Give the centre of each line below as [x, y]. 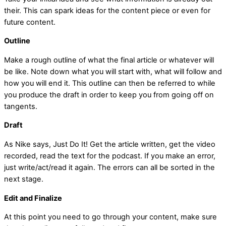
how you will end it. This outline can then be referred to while [110, 83]
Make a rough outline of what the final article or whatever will [109, 60]
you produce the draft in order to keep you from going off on [109, 95]
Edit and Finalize [33, 198]
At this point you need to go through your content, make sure [110, 217]
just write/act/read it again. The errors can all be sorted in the [109, 168]
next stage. [24, 179]
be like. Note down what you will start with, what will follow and [113, 71]
